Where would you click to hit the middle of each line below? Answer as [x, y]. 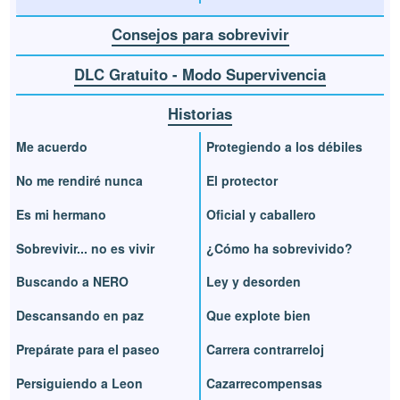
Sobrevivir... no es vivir [86, 248]
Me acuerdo [52, 147]
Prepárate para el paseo [88, 350]
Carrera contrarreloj [265, 350]
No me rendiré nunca [80, 181]
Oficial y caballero [261, 214]
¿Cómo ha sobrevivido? [279, 248]
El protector [242, 181]
